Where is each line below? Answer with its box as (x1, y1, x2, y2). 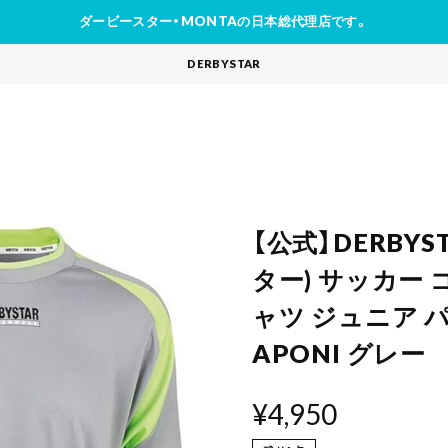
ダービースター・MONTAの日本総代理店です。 (79, 13, 369, 30)
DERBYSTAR (187, 57, 261, 71)
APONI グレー (251, 337, 426, 368)
